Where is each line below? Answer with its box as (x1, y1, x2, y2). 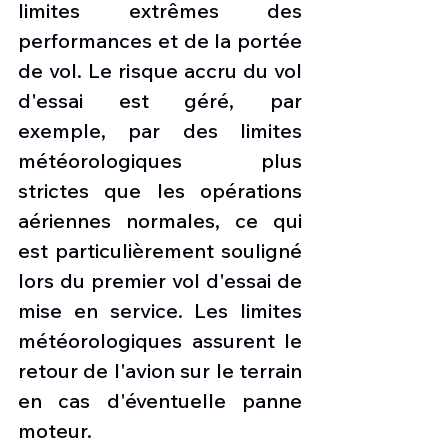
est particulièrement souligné (18, 238, 302, 264)
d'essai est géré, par (18, 88, 302, 114)
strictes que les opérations (18, 178, 302, 204)
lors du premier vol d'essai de (18, 268, 302, 294)
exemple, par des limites (18, 118, 302, 144)
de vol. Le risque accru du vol (18, 58, 302, 84)
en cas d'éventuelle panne (18, 388, 302, 414)
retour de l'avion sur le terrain (18, 358, 302, 384)
